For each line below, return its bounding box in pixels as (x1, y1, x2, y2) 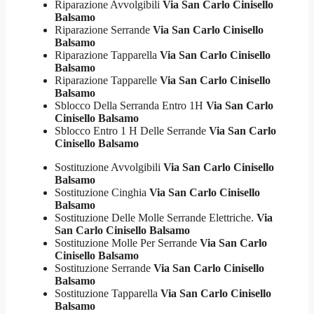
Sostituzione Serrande (55, 262, 151, 275)
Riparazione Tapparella (55, 49, 157, 62)
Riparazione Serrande (55, 24, 150, 36)
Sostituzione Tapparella (55, 287, 158, 300)
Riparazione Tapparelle (55, 74, 157, 87)
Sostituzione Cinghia (55, 186, 146, 199)
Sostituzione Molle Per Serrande (55, 237, 197, 250)
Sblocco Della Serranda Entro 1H (55, 100, 203, 112)
